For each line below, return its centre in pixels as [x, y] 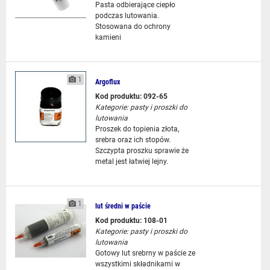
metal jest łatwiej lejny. [131, 162]
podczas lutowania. [127, 16]
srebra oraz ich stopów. [133, 140]
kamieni [108, 37]
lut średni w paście [123, 206]
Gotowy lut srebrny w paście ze [145, 253]
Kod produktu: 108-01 [131, 221]
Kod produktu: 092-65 [131, 96]
